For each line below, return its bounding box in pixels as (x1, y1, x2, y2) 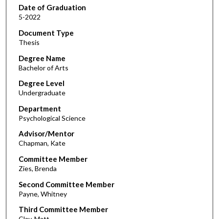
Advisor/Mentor (18, 129, 74, 138)
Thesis (18, 38, 40, 46)
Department (18, 104, 61, 113)
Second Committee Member (18, 179, 114, 189)
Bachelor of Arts (18, 63, 68, 72)
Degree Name (18, 53, 66, 63)
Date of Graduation (18, 3, 86, 12)
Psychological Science (18, 113, 86, 122)
